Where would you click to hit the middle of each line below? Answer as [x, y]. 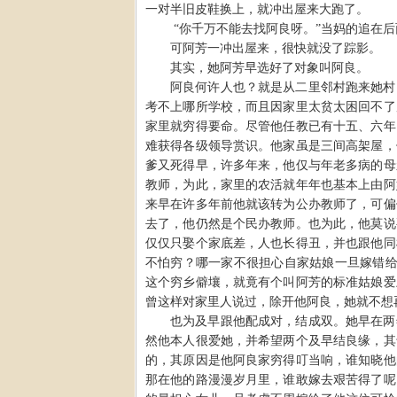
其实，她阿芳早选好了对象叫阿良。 [269, 67]
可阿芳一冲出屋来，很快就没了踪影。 [276, 48]
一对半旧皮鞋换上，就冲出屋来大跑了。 [257, 9]
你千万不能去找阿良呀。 [247, 28]
